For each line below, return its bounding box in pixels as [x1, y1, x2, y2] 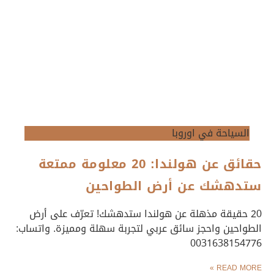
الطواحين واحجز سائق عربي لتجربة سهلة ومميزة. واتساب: [16, 218, 262, 238]
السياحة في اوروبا [172, 123, 250, 143]
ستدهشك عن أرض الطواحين [85, 174, 262, 198]
